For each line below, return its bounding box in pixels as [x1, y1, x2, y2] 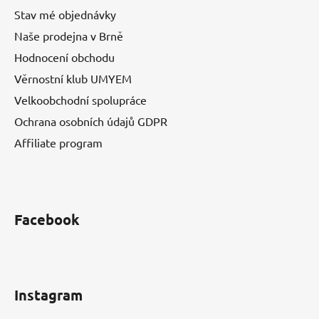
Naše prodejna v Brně [14, 28, 123, 43]
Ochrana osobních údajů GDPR [14, 114, 167, 129]
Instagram [14, 286, 83, 305]
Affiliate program [14, 135, 103, 150]
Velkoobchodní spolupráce [14, 93, 147, 108]
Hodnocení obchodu [14, 50, 115, 65]
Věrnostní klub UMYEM [14, 71, 132, 86]
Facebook [14, 210, 80, 229]
